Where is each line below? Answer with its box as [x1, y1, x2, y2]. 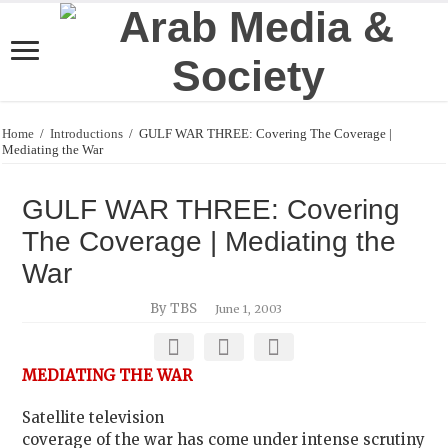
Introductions [50, 126, 124, 141]
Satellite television [22, 408, 165, 427]
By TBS [150, 300, 198, 317]
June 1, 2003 [215, 302, 283, 316]
